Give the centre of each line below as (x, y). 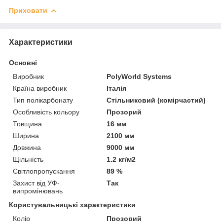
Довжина (27, 147)
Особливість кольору (46, 112)
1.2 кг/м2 (121, 159)
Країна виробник (40, 88)
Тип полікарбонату (43, 100)
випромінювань (38, 191)
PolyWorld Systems (139, 76)
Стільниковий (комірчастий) (156, 100)
